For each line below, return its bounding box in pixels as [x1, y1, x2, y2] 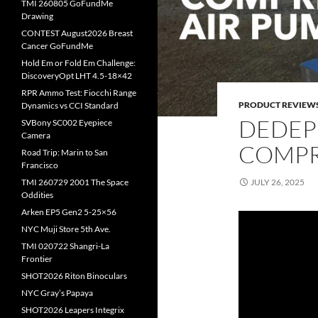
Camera [21, 130, 50, 141]
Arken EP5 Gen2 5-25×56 [21, 207, 116, 217]
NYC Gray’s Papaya [21, 287, 93, 298]
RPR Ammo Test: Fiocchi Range [21, 87, 136, 98]
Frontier [21, 253, 53, 264]
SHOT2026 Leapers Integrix [21, 305, 124, 315]
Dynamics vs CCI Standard [21, 100, 119, 111]
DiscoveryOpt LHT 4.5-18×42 [21, 70, 132, 81]
